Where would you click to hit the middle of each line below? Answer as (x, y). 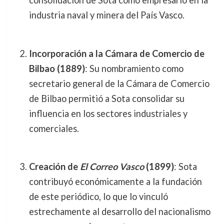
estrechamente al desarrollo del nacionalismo (119, 212)
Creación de (54, 167)
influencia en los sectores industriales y (108, 113)
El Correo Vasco (112, 167)
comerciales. (54, 128)
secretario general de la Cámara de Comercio (119, 83)
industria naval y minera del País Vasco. (106, 15)
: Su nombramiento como (134, 68)
